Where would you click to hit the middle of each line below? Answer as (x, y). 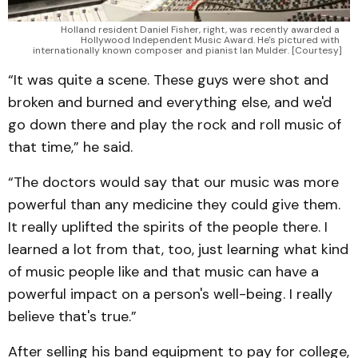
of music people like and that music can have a (163, 271)
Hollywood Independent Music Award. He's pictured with (210, 40)
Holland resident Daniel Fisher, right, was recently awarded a (200, 29)
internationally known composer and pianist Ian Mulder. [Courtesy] (187, 50)
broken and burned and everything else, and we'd (170, 102)
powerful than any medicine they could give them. (174, 204)
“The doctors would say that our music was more (173, 182)
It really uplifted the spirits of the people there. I (168, 227)
